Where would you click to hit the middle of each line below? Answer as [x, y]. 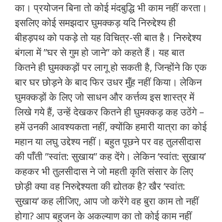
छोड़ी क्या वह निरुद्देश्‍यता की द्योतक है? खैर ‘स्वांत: [100, 186]
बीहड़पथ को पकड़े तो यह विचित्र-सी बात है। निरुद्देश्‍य [108, 38]
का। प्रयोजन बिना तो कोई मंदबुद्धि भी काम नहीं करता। [111, 8]
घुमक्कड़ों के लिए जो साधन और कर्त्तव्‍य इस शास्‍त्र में [105, 97]
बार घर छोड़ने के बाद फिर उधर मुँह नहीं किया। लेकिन [108, 82]
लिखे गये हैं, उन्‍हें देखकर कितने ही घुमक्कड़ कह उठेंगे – [110, 112]
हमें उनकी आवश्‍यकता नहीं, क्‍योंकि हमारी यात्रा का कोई [111, 127]
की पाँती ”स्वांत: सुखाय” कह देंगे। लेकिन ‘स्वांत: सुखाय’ [110, 157]
